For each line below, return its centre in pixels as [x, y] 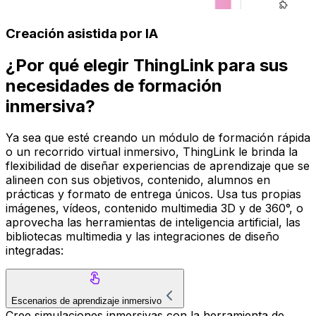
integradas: [35, 251]
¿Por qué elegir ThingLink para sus [147, 66]
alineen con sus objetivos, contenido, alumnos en [138, 180]
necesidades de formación [114, 86]
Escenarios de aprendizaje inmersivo [86, 301]
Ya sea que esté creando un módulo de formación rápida [158, 138]
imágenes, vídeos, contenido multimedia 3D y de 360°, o [154, 208]
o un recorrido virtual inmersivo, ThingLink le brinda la [152, 152]
